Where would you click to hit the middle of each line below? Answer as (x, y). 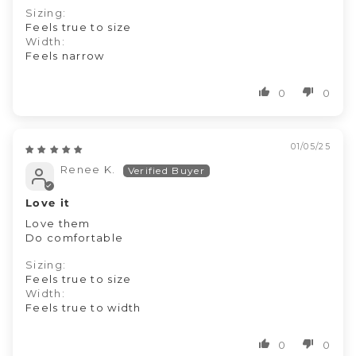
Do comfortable (75, 237)
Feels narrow (65, 55)
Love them (60, 223)
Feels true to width (83, 307)
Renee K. (88, 169)
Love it (48, 202)
